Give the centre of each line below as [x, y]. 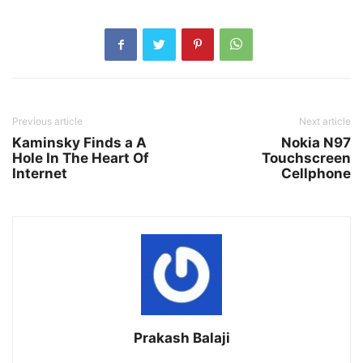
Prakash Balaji [181, 338]
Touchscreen [306, 158]
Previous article [47, 121]
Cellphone [316, 173]
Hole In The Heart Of [81, 158]
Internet [40, 173]
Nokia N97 [316, 143]
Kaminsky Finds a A [79, 143]
